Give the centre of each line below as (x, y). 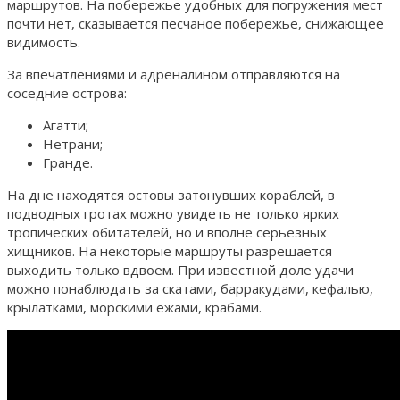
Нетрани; (73, 143)
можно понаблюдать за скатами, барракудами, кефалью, (190, 288)
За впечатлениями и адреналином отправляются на (174, 74)
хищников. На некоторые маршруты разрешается (170, 250)
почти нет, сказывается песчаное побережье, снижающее (196, 23)
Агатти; (66, 125)
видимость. (44, 42)
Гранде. (68, 162)
